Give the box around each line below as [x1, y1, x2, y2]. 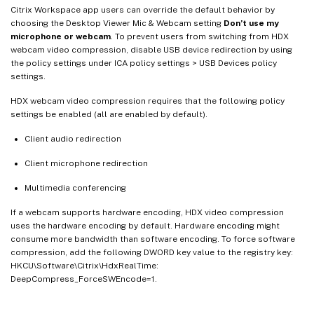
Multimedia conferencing [25, 182, 126, 193]
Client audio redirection [25, 133, 121, 144]
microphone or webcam [11, 31, 111, 41]
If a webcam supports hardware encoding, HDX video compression [11, 207, 284, 217]
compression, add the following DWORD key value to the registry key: [11, 247, 293, 257]
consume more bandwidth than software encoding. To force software [11, 233, 295, 244]
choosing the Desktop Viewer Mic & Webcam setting [11, 18, 224, 28]
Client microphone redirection [25, 158, 148, 168]
